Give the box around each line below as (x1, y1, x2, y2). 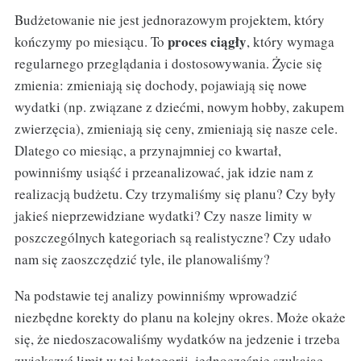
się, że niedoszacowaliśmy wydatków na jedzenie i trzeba (14, 329, 340, 348)
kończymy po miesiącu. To (14, 31, 168, 51)
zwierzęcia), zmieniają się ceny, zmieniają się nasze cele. (14, 118, 338, 138)
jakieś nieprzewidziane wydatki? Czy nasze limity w (14, 205, 312, 225)
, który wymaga (246, 31, 334, 51)
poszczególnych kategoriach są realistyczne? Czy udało (14, 227, 331, 247)
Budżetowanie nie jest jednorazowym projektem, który (14, 10, 325, 29)
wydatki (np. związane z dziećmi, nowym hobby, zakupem (14, 97, 344, 116)
